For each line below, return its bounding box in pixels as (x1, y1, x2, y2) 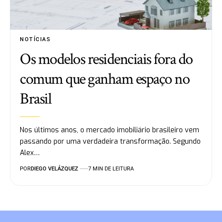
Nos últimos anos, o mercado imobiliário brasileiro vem (20, 125, 200, 135)
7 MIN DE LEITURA (88, 165, 134, 172)
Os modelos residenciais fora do (20, 49, 193, 69)
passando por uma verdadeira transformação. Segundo (20, 136, 201, 146)
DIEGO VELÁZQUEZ (31, 165, 79, 172)
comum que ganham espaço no (20, 68, 190, 89)
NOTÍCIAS (20, 36, 51, 43)
